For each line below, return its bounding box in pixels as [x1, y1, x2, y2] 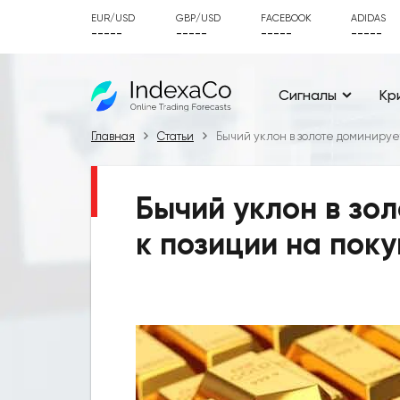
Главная [91, 129, 135, 144]
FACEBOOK [261, 12, 312, 24]
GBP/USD [176, 12, 221, 24]
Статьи [157, 129, 194, 144]
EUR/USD [91, 12, 135, 24]
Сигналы [279, 86, 337, 104]
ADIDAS [351, 12, 386, 24]
